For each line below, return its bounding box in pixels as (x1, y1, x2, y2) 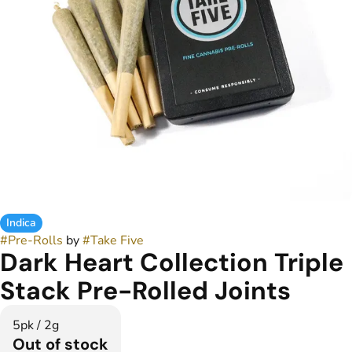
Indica (6, 215, 36, 230)
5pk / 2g (13, 317, 59, 334)
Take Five (90, 232, 144, 249)
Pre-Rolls (8, 232, 63, 249)
